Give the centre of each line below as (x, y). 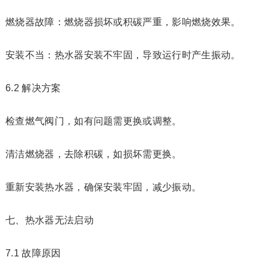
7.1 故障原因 (33, 253)
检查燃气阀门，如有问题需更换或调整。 (93, 121)
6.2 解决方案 (33, 88)
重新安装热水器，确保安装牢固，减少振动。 (103, 187)
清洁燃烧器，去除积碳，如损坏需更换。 (93, 154)
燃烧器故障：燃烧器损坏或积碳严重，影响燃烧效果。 (123, 22)
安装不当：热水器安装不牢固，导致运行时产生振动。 (123, 55)
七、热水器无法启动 (49, 220)
